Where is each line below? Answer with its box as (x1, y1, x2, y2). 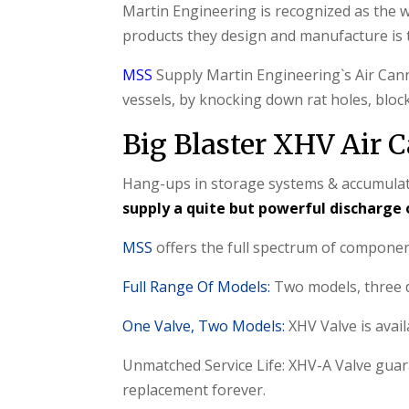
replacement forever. (122, 380, 267, 401)
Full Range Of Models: (122, 277, 271, 298)
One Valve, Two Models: (122, 316, 286, 337)
